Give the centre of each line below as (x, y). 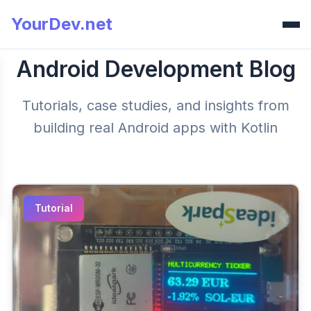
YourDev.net (62, 24)
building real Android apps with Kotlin (155, 128)
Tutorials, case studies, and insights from (155, 106)
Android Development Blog (155, 69)
